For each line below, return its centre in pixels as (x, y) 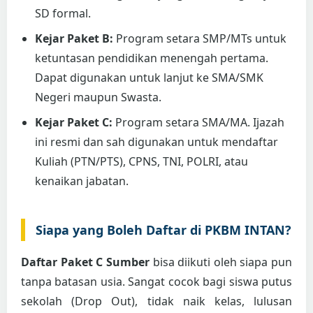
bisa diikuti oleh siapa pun (220, 262)
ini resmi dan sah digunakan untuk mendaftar (156, 142)
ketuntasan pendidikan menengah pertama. (152, 58)
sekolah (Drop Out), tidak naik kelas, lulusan (156, 301)
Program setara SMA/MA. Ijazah (198, 123)
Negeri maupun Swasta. (98, 97)
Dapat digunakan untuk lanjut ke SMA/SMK (149, 78)
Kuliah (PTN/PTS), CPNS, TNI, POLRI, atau (141, 162)
